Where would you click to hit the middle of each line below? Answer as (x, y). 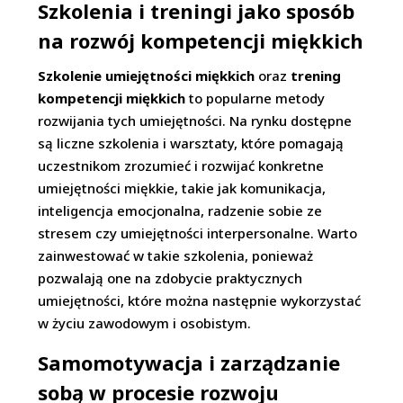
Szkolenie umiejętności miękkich (147, 76)
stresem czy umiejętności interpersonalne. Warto (198, 233)
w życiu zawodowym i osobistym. (145, 323)
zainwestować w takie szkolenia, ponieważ (176, 255)
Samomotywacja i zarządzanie (189, 363)
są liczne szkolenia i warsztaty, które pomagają (191, 143)
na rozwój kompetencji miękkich (201, 40)
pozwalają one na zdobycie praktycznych (170, 278)
